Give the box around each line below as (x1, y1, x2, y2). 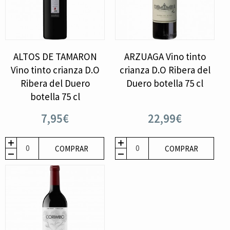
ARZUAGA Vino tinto (124, 50, 206, 63)
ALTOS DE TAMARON (13, 50, 97, 63)
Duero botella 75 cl (126, 76, 204, 89)
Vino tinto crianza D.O (10, 63, 100, 76)
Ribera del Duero (20, 76, 90, 89)
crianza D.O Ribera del (119, 63, 210, 76)
